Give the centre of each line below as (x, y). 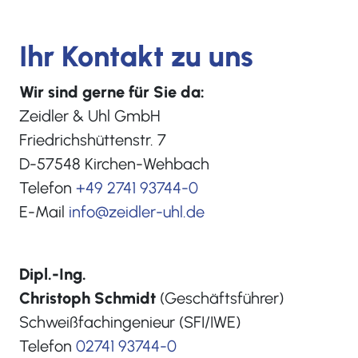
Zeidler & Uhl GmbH (90, 115)
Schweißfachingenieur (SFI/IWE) (130, 322)
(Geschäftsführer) (220, 298)
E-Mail (44, 211)
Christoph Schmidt (88, 298)
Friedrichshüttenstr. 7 (93, 139)
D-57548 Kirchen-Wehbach (114, 163)
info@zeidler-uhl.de (137, 211)
